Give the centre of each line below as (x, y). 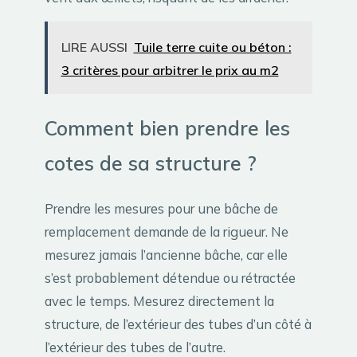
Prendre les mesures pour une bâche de (161, 208)
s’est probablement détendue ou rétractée (170, 277)
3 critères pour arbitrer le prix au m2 (170, 70)
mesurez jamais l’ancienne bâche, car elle (166, 254)
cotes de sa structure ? (151, 163)
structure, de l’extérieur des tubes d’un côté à (178, 324)
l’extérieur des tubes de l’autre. (135, 347)
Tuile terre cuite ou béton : (212, 47)
